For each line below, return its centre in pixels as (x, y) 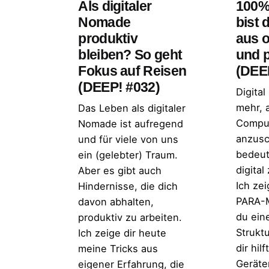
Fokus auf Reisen (132, 71)
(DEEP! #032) (119, 88)
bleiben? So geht (130, 55)
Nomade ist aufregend (131, 124)
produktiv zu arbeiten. (130, 218)
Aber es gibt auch (120, 171)
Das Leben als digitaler (132, 108)
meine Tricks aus (118, 249)
